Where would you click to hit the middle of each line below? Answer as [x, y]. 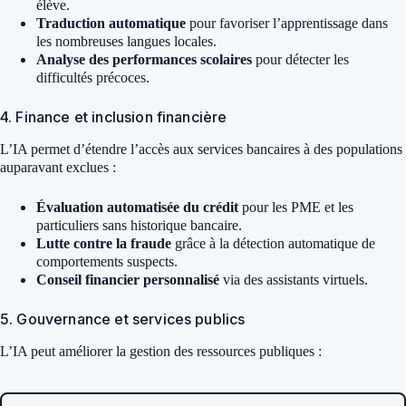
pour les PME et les [296, 207]
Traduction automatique [111, 23]
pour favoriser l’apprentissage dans [287, 23]
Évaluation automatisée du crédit [137, 207]
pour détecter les [300, 59]
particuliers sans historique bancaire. [139, 225]
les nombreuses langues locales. [126, 41]
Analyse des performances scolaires [144, 59]
